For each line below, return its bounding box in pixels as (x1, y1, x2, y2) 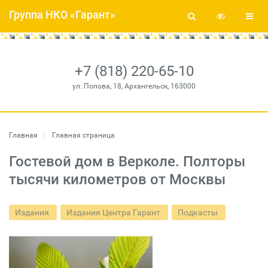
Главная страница (50, 131, 115, 139)
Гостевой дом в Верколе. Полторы (9, 153, 245, 170)
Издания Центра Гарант (66, 208, 162, 217)
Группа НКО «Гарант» (9, 8, 115, 21)
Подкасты (178, 208, 220, 217)
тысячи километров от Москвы (9, 171, 226, 188)
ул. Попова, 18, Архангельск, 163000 (72, 82, 196, 90)
